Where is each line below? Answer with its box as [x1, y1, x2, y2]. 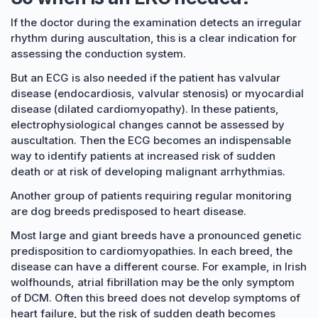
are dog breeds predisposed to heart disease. [11, 204, 246, 218]
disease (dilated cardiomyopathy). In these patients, [11, 102, 279, 116]
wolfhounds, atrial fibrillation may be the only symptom [11, 275, 295, 289]
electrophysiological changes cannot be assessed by [11, 118, 285, 131]
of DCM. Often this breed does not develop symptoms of [11, 291, 300, 305]
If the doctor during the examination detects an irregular [11, 16, 302, 29]
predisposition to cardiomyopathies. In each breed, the [11, 244, 292, 258]
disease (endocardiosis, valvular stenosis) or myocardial [11, 87, 304, 100]
